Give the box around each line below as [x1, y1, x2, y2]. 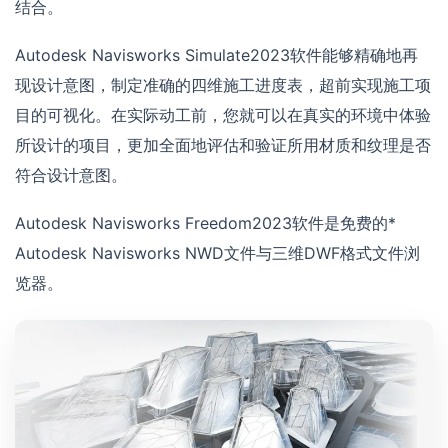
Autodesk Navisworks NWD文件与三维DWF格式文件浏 [15, 243, 420, 264]
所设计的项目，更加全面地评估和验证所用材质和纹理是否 [15, 135, 431, 156]
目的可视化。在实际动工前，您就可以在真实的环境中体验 [15, 105, 431, 126]
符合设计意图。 [15, 165, 127, 186]
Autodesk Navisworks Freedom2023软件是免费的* [15, 213, 396, 234]
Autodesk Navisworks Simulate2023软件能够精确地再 [15, 45, 418, 66]
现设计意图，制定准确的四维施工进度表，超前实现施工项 [15, 75, 431, 96]
